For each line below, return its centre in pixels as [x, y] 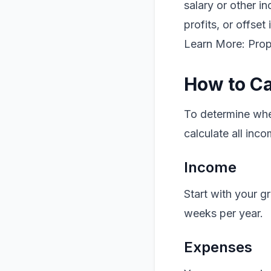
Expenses [218, 247]
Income [210, 167]
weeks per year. [224, 213]
